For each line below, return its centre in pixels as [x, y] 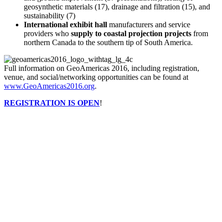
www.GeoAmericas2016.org [49, 86]
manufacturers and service [149, 25]
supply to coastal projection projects [131, 34]
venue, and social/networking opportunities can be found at [96, 77]
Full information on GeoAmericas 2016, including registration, [102, 68]
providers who [47, 34]
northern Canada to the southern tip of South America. [108, 43]
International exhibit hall [65, 25]
